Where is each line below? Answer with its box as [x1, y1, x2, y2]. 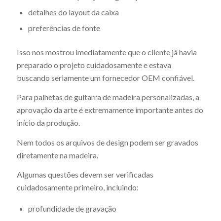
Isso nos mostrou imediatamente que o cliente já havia [16, 47, 197, 57]
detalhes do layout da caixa [28, 7, 119, 17]
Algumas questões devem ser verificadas [16, 170, 153, 180]
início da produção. [16, 118, 80, 128]
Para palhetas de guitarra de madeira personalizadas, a [16, 92, 199, 102]
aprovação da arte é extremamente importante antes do [16, 105, 203, 115]
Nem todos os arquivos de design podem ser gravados [16, 137, 198, 147]
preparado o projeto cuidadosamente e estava [16, 60, 171, 70]
